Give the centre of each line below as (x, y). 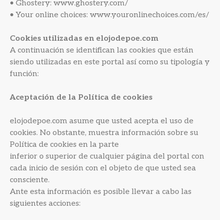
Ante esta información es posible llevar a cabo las (101, 192)
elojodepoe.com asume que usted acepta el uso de (102, 121)
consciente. (30, 180)
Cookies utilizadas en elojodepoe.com (84, 39)
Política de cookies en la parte (64, 145)
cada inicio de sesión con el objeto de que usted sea (103, 168)
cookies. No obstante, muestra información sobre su (104, 133)
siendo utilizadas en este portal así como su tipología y (110, 62)
